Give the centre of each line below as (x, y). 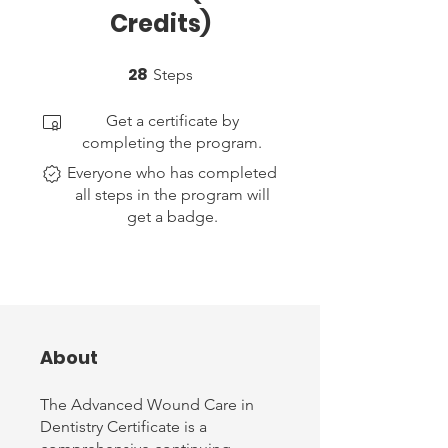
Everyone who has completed (172, 173)
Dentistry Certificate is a (123, 427)
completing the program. (172, 143)
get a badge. (172, 217)
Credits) (160, 24)
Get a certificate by (172, 121)
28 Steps (213, 70)
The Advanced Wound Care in (147, 405)
